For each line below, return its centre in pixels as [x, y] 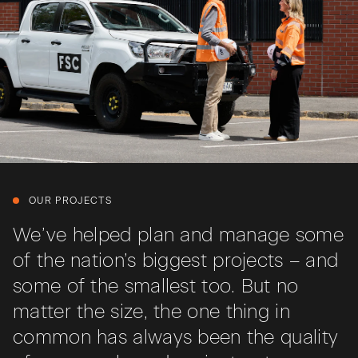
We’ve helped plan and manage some [178, 235]
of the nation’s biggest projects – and [176, 261]
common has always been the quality [176, 337]
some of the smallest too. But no [156, 286]
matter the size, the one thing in [151, 312]
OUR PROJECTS [70, 201]
